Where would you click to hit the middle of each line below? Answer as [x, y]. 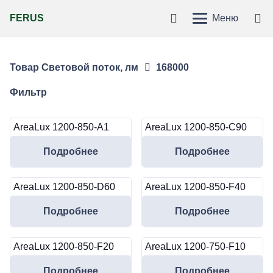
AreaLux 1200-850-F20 [64, 247]
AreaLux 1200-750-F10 [195, 247]
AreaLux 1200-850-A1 [61, 127]
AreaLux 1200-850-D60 [64, 187]
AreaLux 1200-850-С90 [196, 127]
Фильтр [28, 92]
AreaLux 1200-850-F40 [195, 187]
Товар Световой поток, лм [74, 67]
